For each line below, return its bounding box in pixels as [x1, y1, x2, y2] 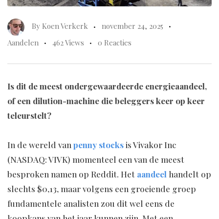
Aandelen [7, 38, 39, 48]
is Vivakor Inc [124, 139, 176, 151]
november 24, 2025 [102, 21, 163, 31]
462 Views [52, 38, 84, 48]
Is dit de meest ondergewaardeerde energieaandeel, [7, 81, 207, 92]
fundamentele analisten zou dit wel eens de [7, 198, 175, 209]
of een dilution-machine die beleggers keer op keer [7, 95, 205, 107]
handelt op [167, 169, 211, 180]
